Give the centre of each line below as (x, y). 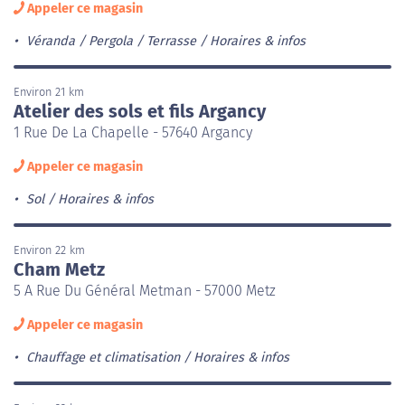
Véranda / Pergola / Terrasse (111, 41)
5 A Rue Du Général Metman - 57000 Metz (145, 290)
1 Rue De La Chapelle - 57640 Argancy (133, 132)
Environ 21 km (49, 91)
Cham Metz (59, 269)
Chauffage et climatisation (103, 357)
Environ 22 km (49, 250)
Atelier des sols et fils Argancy (140, 111)
